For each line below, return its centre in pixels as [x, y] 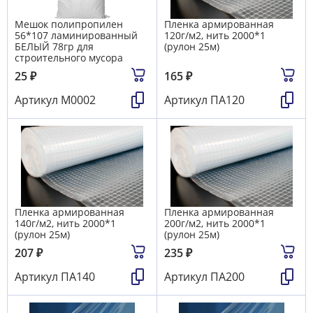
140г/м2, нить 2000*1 [65, 224]
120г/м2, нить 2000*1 [215, 36]
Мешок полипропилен [69, 24]
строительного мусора [69, 58]
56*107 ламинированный [76, 36]
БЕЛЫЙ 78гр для [54, 47]
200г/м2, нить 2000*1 [215, 224]
